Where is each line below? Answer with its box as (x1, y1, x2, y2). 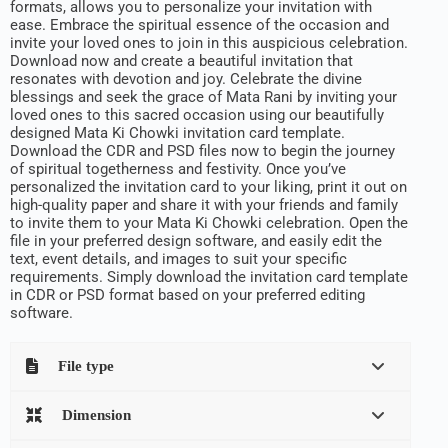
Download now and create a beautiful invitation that (10, 52, 353, 71)
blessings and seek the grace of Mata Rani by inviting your (10, 88, 397, 107)
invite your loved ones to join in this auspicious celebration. (10, 34, 408, 53)
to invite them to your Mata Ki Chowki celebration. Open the (10, 214, 408, 233)
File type (58, 358, 114, 375)
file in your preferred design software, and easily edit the (10, 232, 382, 251)
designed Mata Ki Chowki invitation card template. (10, 124, 345, 143)
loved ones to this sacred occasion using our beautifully (10, 106, 384, 125)
